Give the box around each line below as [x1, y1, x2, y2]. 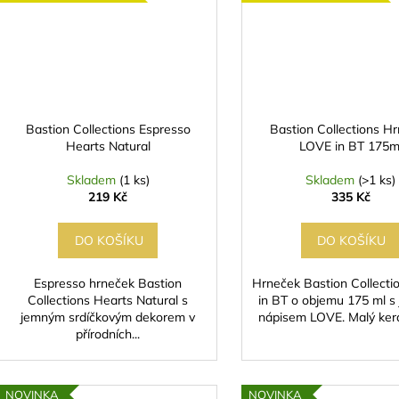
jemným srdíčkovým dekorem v [20, 309, 196, 326]
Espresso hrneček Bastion [34, 275, 183, 292]
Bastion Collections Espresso [25, 121, 191, 138]
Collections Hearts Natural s [28, 292, 189, 309]
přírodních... [76, 326, 141, 343]
